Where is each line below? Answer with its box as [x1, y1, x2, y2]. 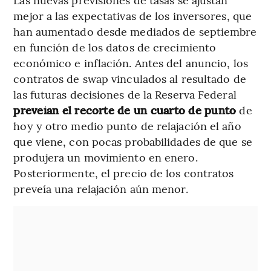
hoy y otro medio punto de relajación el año [13, 117, 241, 133]
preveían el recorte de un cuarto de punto [13, 102, 240, 117]
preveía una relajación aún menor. [13, 180, 188, 196]
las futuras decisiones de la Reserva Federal [13, 86, 237, 102]
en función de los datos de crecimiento [13, 39, 217, 54]
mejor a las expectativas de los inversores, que [13, 7, 252, 23]
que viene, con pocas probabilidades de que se [13, 133, 252, 149]
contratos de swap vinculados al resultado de [13, 70, 246, 86]
